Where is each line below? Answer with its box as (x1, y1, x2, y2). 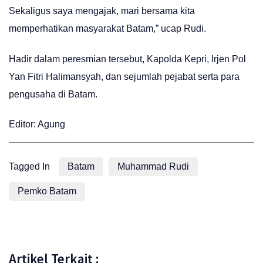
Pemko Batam (18, 186, 76, 196)
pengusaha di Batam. (9, 89, 97, 99)
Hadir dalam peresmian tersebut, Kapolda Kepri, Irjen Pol (9, 53, 246, 64)
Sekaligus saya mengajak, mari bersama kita (9, 6, 195, 16)
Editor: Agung (9, 119, 65, 129)
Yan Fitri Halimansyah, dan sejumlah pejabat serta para (9, 71, 240, 82)
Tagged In (9, 161, 50, 171)
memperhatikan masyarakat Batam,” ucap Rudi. (9, 23, 206, 34)
